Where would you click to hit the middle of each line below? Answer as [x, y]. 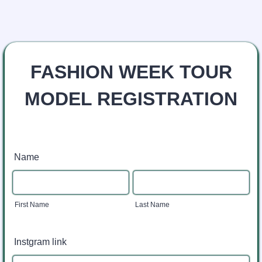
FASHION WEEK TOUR [131, 72]
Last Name [152, 205]
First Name [32, 205]
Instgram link [40, 242]
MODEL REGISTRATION [131, 99]
